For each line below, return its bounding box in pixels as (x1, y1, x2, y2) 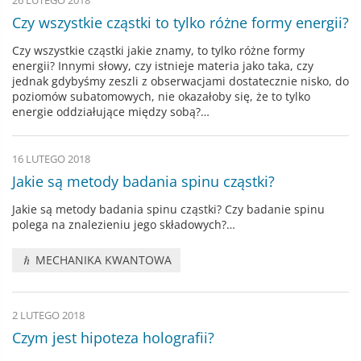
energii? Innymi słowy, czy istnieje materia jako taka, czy (12, 57, 313, 73)
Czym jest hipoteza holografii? (12, 328, 214, 348)
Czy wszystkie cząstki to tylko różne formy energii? (12, 12, 349, 32)
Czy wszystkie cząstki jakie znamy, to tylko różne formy (12, 42, 305, 58)
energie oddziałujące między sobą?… (12, 103, 210, 119)
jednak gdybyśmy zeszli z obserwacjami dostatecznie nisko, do (12, 73, 349, 89)
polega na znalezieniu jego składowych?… (12, 216, 235, 232)
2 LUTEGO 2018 (12, 309, 85, 323)
